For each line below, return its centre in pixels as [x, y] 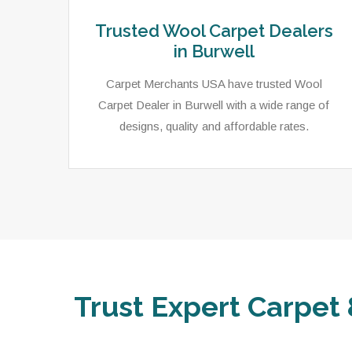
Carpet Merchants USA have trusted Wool [214, 84]
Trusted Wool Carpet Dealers [214, 31]
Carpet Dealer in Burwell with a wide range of [214, 105]
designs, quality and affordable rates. [214, 126]
